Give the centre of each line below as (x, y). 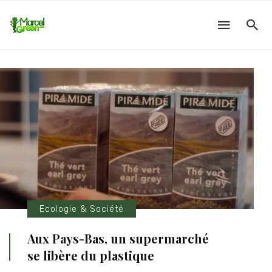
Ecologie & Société (82, 209)
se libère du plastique (91, 256)
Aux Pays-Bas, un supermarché (118, 239)
